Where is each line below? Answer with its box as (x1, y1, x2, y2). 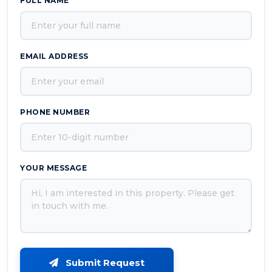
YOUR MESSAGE (20, 163, 87, 173)
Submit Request (63, 257, 144, 269)
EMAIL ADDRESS (20, 52, 89, 61)
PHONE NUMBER (20, 107, 90, 117)
